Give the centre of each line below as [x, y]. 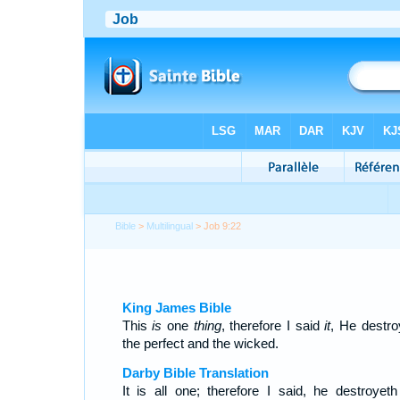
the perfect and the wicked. [200, 343]
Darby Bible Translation [195, 373]
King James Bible [176, 308]
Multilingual [170, 226]
